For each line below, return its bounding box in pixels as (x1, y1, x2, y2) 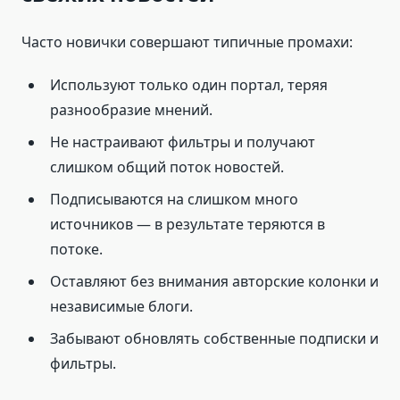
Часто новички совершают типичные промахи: (21, 32, 353, 53)
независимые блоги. (50, 296, 193, 317)
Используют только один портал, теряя (50, 75, 328, 96)
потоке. (50, 239, 103, 260)
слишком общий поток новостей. (50, 157, 284, 178)
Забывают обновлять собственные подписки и (50, 329, 379, 349)
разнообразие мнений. (50, 100, 212, 121)
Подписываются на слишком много (50, 189, 298, 210)
